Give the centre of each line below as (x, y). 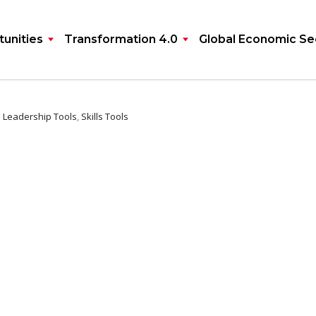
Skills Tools (105, 116)
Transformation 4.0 (121, 39)
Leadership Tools (40, 116)
